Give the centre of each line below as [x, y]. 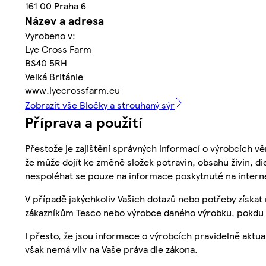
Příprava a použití [84, 121]
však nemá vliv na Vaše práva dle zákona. [111, 249]
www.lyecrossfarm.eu [72, 90]
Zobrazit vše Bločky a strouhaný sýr [100, 104]
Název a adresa [64, 20]
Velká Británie [54, 76]
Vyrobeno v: [50, 35]
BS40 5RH [46, 62]
